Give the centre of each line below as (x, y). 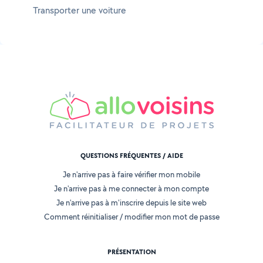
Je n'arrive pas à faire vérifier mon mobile (131, 175)
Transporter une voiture (80, 10)
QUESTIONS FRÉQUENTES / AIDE (131, 156)
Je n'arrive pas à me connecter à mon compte (131, 189)
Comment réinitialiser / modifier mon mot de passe (131, 217)
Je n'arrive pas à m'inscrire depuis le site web (131, 203)
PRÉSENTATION (131, 252)
